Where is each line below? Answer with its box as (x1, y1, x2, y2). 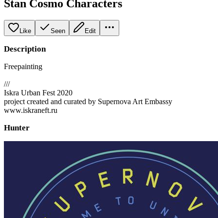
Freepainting (4, 62, 42, 71)
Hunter (4, 123, 30, 132)
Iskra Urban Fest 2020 (4, 88, 73, 97)
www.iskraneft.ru (4, 106, 57, 114)
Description (4, 44, 46, 54)
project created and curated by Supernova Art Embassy (4, 97, 172, 106)
